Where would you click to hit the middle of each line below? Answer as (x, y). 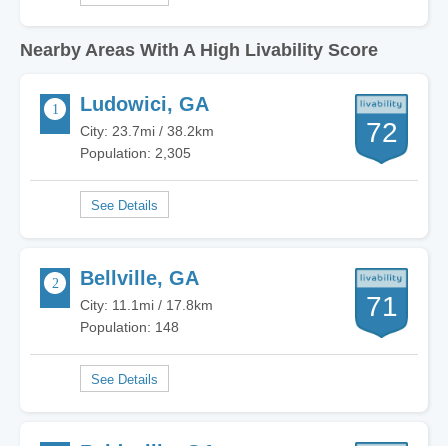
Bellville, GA (139, 278)
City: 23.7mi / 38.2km (147, 131)
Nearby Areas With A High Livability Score (199, 50)
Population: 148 (129, 327)
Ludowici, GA (144, 104)
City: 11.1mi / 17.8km (146, 305)
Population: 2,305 (135, 153)
